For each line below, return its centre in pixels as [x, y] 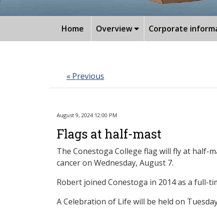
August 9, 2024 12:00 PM [87, 115]
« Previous [85, 76]
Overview [115, 28]
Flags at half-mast [109, 134]
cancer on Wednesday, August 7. [115, 163]
